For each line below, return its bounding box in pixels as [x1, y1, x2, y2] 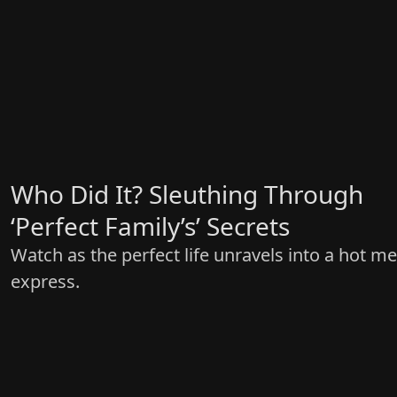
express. [11, 269, 80, 294]
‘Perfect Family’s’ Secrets [11, 209, 290, 244]
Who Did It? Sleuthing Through [11, 177, 363, 212]
